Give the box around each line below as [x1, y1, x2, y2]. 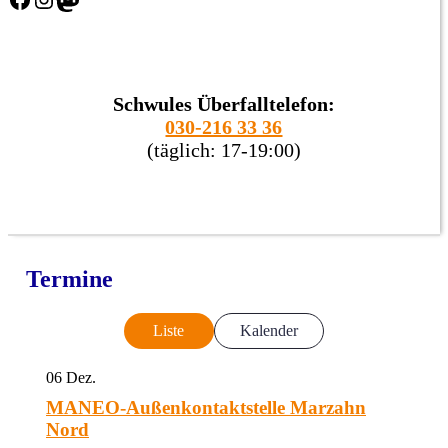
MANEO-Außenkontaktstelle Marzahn [46, 397, 366, 418]
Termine [26, 266, 113, 292]
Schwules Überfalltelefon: [113, 93, 335, 115]
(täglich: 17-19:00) [147, 139, 301, 161]
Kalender [240, 322, 298, 339]
